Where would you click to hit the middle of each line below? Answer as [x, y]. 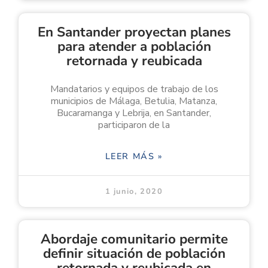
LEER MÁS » [134, 156]
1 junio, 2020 [134, 191]
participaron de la [134, 125]
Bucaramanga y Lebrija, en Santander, [134, 113]
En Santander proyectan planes [134, 32]
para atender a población [134, 46]
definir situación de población [134, 253]
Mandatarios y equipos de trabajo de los [134, 89]
